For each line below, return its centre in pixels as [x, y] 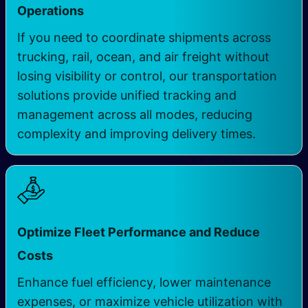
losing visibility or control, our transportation [147, 76]
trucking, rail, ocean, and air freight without [143, 56]
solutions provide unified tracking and [127, 95]
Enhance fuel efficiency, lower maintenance [144, 282]
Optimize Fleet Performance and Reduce [139, 232]
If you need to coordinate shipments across [144, 37]
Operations [51, 10]
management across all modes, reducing [135, 114]
